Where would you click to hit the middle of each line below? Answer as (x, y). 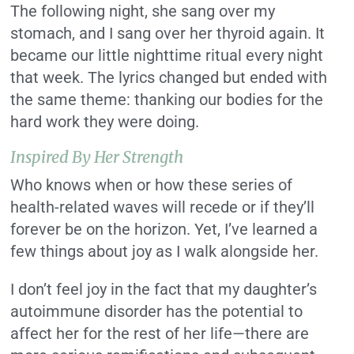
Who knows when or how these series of (152, 185)
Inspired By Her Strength (97, 157)
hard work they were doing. (105, 122)
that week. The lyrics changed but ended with (169, 78)
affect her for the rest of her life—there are (160, 334)
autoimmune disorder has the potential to (157, 312)
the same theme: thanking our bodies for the (167, 100)
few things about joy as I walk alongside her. (165, 252)
